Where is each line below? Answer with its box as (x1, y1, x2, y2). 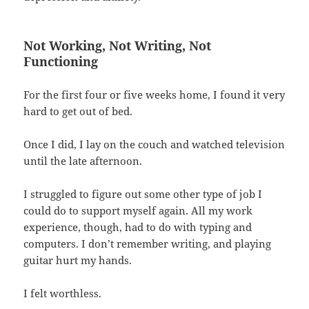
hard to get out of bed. (23, 103, 133, 118)
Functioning (23, 52, 99, 70)
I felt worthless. (23, 286, 102, 300)
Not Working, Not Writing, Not (23, 37, 212, 54)
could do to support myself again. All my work (23, 203, 253, 217)
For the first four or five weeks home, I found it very (23, 87, 286, 101)
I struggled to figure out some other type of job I (23, 186, 263, 201)
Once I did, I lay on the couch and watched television (23, 137, 286, 151)
